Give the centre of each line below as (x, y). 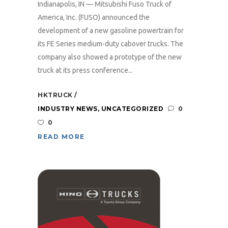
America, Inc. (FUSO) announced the (94, 17)
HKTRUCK (56, 95)
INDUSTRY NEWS (68, 109)
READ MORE (61, 137)
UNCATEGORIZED (132, 109)
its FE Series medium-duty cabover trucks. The (110, 44)
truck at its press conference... (85, 70)
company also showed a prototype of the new (110, 57)
